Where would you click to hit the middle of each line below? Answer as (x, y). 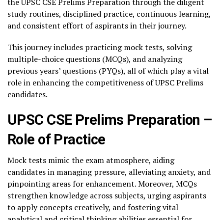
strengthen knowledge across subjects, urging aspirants (107, 195)
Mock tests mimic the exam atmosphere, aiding (91, 160)
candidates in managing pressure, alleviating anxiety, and (109, 172)
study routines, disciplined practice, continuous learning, (109, 14)
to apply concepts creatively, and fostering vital (93, 207)
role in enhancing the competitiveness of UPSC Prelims (105, 82)
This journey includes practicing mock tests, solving (100, 47)
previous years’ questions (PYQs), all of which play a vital (108, 71)
